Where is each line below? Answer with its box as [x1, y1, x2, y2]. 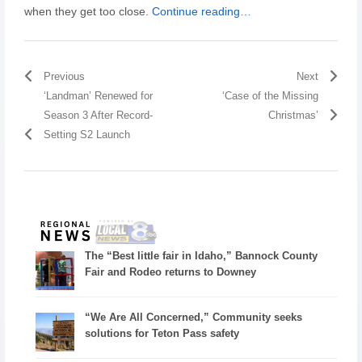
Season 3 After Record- [43, 109, 153, 121]
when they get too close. [23, 5, 152, 18]
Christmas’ [268, 109, 319, 121]
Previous [43, 70, 85, 82]
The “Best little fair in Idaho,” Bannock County [85, 250, 318, 263]
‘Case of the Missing [222, 90, 319, 102]
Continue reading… [151, 5, 251, 18]
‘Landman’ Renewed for [43, 90, 153, 102]
